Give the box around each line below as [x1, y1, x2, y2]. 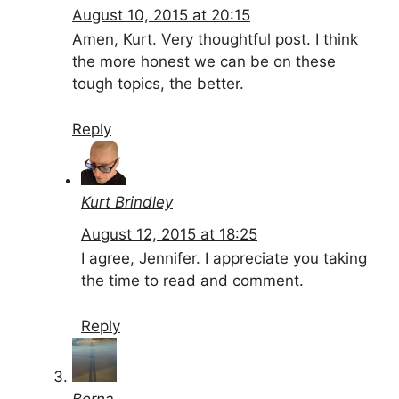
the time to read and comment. [81, 272, 304, 290]
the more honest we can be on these [72, 53, 336, 71]
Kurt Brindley [81, 192, 173, 211]
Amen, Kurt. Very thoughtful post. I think [72, 30, 358, 49]
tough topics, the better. [72, 75, 244, 94]
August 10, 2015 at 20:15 [72, 6, 250, 25]
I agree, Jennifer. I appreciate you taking [81, 249, 367, 268]
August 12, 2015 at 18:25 [81, 225, 257, 244]
